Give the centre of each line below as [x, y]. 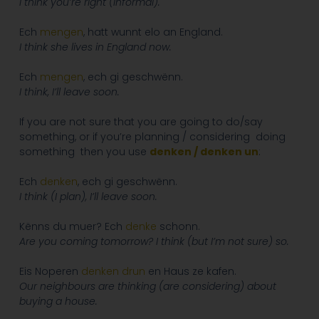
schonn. [178, 227]
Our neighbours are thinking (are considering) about [147, 287]
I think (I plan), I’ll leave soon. [88, 197]
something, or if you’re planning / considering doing [152, 137]
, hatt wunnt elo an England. [153, 32]
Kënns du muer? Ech [72, 227]
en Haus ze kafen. [190, 272]
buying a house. [58, 302]
